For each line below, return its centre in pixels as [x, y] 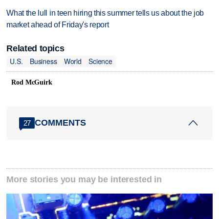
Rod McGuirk [32, 82]
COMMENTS [61, 123]
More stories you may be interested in [84, 180]
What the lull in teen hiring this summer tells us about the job [105, 13]
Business [43, 61]
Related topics [35, 48]
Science [100, 61]
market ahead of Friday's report [58, 25]
